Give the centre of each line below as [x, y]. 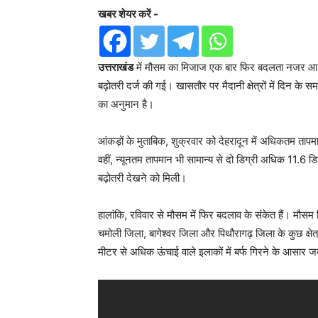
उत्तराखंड [116, 67]
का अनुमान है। [126, 104]
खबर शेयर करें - [128, 14]
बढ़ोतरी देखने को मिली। [142, 178]
